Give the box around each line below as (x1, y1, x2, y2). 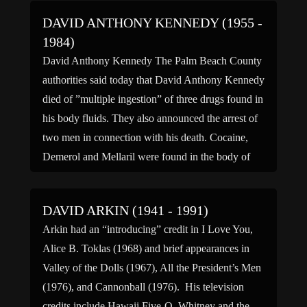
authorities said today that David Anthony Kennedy (42, 74, 265, 86)
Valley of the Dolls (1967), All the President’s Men (42, 262, 261, 273)
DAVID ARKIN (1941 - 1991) (42, 203, 208, 218)
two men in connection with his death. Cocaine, (42, 132, 248, 143)
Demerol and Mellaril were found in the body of (42, 151, 250, 162)
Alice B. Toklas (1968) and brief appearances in (42, 243, 249, 254)
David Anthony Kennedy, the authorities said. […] (42, 170, 260, 182)
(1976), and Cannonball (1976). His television (42, 281, 244, 293)
